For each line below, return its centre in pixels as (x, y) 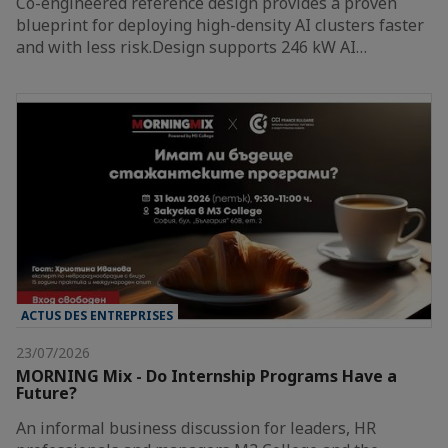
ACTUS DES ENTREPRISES (97, 316)
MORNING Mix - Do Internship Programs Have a (206, 376)
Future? (46, 393)
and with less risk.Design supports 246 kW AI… (191, 47)
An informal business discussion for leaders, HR (196, 428)
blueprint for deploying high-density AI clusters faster (220, 25)
